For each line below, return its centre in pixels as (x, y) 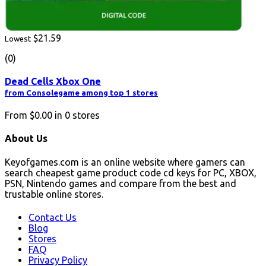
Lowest (18, 39)
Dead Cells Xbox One (53, 81)
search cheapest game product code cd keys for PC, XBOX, (131, 172)
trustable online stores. (54, 194)
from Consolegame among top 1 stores (81, 93)
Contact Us (53, 217)
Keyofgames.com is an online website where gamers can (125, 162)
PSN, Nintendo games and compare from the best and (121, 183)
